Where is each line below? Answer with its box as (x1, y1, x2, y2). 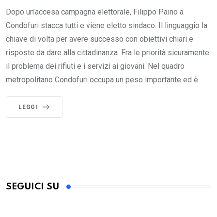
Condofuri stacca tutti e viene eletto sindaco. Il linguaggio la (6, 20, 207, 30)
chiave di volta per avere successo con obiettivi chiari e (6, 34, 193, 44)
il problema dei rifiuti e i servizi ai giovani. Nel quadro (6, 61, 185, 71)
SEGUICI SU (6, 182, 59, 191)
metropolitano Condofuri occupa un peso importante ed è (6, 75, 198, 84)
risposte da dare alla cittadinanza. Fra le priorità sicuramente (6, 47, 209, 57)
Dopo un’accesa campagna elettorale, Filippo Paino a (6, 7, 184, 16)
